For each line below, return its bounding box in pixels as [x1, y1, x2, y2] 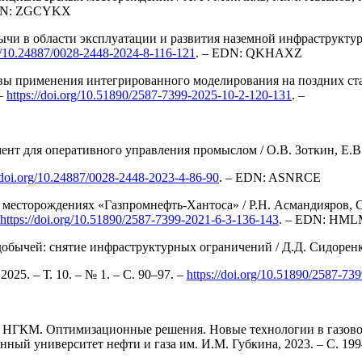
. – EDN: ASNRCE [219, 170, 321, 184]
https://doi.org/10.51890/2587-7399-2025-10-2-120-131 [6, 87, 292, 102]
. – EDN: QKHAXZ [196, 45, 302, 60]
